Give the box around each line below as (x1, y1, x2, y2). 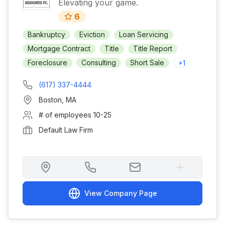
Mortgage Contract (28, 44, 90, 53)
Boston (39, 95, 62, 104)
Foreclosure (28, 58, 67, 67)
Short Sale (130, 58, 164, 67)
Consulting (81, 58, 116, 67)
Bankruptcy (28, 30, 65, 39)
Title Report (133, 44, 172, 53)
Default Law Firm (39, 126, 93, 134)
